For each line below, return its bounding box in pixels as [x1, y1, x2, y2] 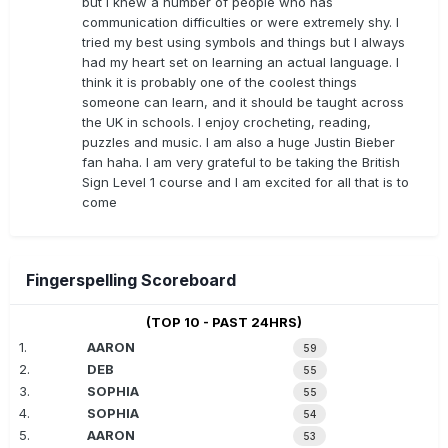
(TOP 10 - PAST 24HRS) [146, 314, 302, 330]
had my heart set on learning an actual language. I [82, 54, 399, 70]
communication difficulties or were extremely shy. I [82, 14, 399, 30]
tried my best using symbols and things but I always [82, 34, 405, 50]
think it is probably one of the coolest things [82, 74, 357, 90]
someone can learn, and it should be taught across [82, 94, 404, 110]
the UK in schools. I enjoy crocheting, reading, [82, 114, 371, 130]
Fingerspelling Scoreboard [26, 270, 236, 290]
